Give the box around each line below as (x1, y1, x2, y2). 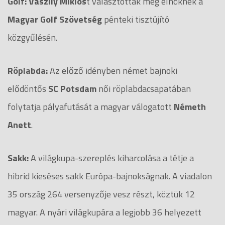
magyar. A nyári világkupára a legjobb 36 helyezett (8, 205, 201, 219)
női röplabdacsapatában (96, 81, 191, 95)
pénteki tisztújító (102, 12, 169, 26)
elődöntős (8, 81, 48, 95)
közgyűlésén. (8, 30, 57, 44)
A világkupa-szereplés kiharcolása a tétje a (29, 151, 194, 165)
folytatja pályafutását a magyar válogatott (8, 99, 174, 114)
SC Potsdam (48, 81, 96, 95)
